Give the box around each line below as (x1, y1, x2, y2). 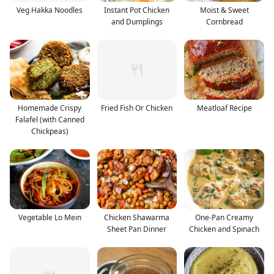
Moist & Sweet (199, 4, 249, 15)
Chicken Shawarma (104, 212, 170, 223)
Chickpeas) (31, 125, 68, 136)
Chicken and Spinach (189, 223, 260, 234)
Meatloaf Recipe (196, 102, 252, 113)
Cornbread (206, 16, 243, 27)
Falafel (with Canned (15, 114, 84, 125)
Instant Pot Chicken (104, 4, 170, 15)
